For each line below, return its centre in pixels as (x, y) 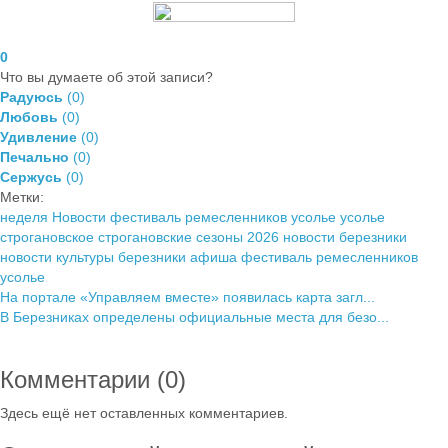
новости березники (345, 236)
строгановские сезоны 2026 (188, 236)
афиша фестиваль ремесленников (304, 256)
